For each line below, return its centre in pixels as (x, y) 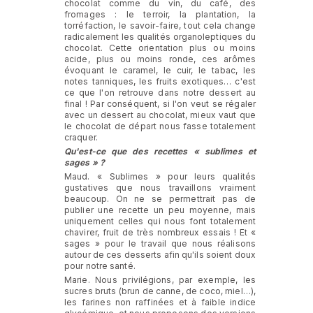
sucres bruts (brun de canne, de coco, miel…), (160, 291)
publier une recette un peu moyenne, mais (160, 210)
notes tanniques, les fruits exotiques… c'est (160, 81)
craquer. (81, 137)
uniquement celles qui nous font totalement (160, 221)
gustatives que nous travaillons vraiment (160, 187)
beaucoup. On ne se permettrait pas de (160, 198)
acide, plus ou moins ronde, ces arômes (160, 59)
